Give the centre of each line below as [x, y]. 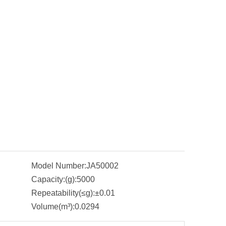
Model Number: [59, 166]
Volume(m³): [53, 207]
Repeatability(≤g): [63, 193]
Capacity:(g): [54, 179]
